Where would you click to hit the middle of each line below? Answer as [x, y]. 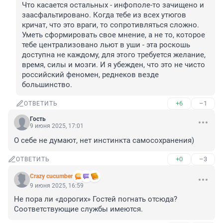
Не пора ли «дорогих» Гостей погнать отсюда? [96, 199]
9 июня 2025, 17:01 [57, 126]
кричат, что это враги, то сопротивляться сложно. [111, 25]
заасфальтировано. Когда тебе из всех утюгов [104, 15]
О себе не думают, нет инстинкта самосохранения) [104, 141]
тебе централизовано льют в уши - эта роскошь [106, 45]
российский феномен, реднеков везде [90, 75]
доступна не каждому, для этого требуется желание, [114, 55]
